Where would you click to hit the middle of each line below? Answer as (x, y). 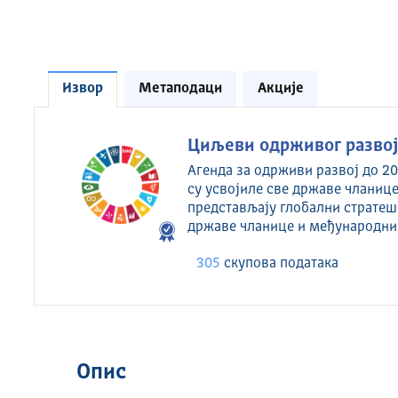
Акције (280, 89)
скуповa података (280, 264)
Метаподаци (180, 89)
